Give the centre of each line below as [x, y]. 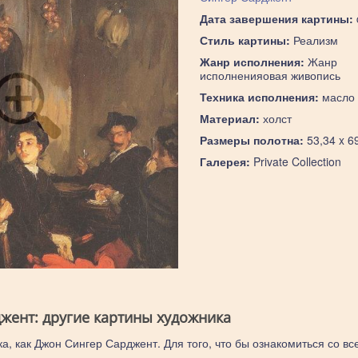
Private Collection [295, 161]
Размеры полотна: [251, 140]
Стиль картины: [245, 40]
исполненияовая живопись [270, 75]
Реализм [314, 40]
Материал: [229, 118]
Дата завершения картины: [276, 18]
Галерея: [225, 161]
